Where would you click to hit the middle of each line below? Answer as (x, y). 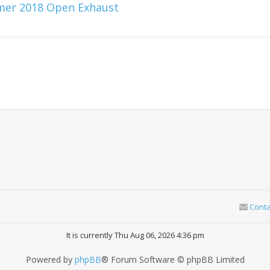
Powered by (50, 260)
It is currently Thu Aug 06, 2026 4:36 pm (135, 235)
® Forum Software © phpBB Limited (173, 260)
